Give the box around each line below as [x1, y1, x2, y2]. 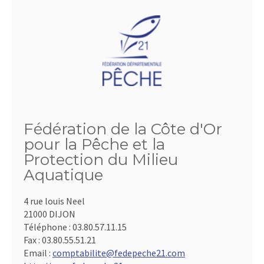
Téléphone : [24, 220, 72, 233]
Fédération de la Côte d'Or [24, 119, 222, 138]
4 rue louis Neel [24, 194, 85, 207]
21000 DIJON [24, 207, 75, 220]
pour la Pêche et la [24, 134, 165, 154]
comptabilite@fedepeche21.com [52, 246, 185, 259]
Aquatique [24, 165, 103, 184]
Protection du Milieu [24, 150, 178, 169]
